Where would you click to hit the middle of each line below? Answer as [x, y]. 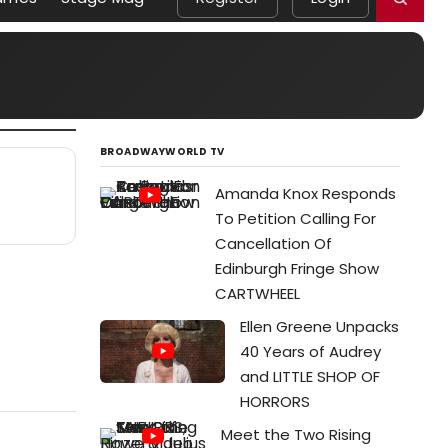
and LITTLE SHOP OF [310, 376]
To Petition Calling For [295, 218]
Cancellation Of [273, 243]
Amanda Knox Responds [305, 193]
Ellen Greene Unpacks [319, 326]
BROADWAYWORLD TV [162, 151]
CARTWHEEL [257, 293]
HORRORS [275, 401]
